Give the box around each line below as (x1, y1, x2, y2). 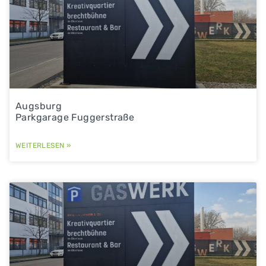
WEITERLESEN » (15, 141, 71, 150)
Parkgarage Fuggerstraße (15, 111, 135, 123)
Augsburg (15, 100, 62, 112)
